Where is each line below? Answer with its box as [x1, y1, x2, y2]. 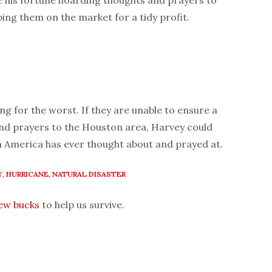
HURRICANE [6, 169, 49, 179]
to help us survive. [39, 199, 124, 211]
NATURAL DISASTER [52, 169, 126, 179]
